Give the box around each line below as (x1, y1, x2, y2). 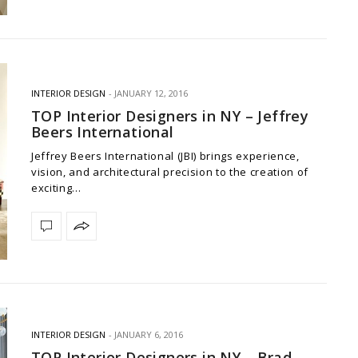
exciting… (31, 180, 82, 195)
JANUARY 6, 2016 (114, 328, 183, 341)
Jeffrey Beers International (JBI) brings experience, (31, 148, 300, 163)
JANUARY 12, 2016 (114, 86, 188, 99)
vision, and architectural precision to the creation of (31, 164, 308, 179)
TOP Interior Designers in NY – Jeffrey (31, 105, 309, 125)
